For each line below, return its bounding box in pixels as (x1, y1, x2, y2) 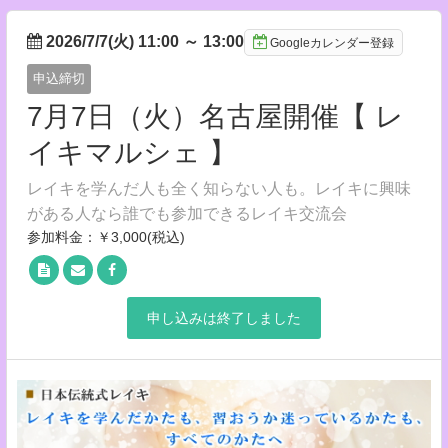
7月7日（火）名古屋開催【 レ (27, 101, 404, 132)
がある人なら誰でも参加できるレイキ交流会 (27, 205, 347, 222)
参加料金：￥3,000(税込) (27, 229, 185, 245)
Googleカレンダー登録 (270, 36, 394, 50)
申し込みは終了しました (147, 310, 301, 326)
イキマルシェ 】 (27, 137, 237, 168)
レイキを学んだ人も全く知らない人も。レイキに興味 (27, 180, 411, 197)
